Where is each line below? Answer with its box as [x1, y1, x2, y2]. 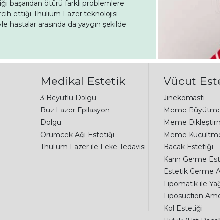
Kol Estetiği [164, 203, 203, 213]
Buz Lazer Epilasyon [40, 105, 110, 114]
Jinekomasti [164, 93, 205, 102]
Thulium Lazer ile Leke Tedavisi [40, 142, 146, 151]
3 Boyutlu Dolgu [40, 93, 96, 102]
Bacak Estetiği [164, 142, 214, 151]
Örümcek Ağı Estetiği [40, 130, 114, 139]
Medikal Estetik [40, 74, 125, 88]
